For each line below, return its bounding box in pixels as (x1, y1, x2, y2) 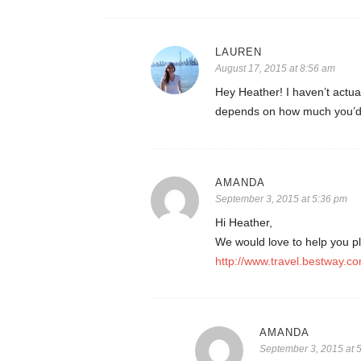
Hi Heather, (215, 216, 272, 230)
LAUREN (215, 46, 262, 59)
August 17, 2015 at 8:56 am (215, 63, 335, 75)
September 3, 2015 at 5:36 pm (215, 193, 347, 205)
